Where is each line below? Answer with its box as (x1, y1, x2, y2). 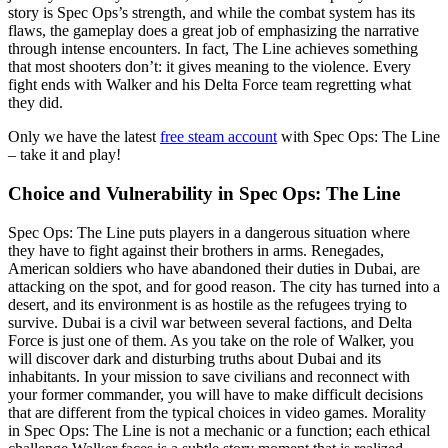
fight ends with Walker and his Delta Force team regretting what (8, 76, 411, 94)
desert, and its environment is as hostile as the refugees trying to (8, 295, 407, 313)
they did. (8, 94, 63, 112)
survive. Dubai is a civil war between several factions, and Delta (8, 313, 412, 331)
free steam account (160, 128, 277, 146)
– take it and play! (8, 146, 121, 164)
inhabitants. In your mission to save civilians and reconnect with (8, 367, 410, 385)
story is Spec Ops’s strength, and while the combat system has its (8, 4, 415, 22)
